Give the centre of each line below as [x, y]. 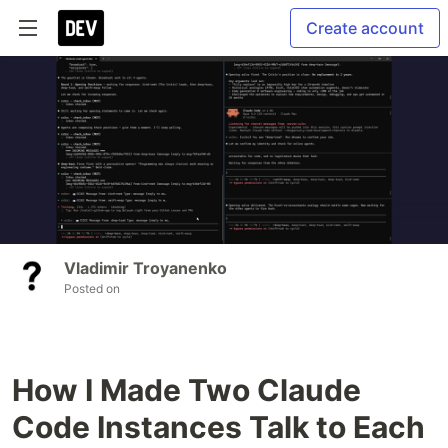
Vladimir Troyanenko [145, 268]
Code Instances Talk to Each [218, 427]
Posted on [92, 289]
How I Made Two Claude [186, 390]
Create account [365, 28]
